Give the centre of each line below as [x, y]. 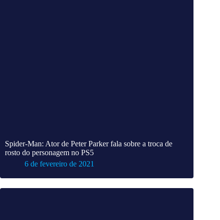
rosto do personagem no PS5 [49, 153]
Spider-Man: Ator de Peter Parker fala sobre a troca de [89, 144]
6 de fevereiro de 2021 [59, 164]
